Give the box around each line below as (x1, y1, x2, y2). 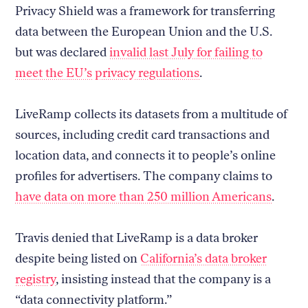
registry (15, 271, 56, 287)
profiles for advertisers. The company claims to (15, 168, 273, 184)
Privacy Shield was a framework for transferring (15, 3, 276, 19)
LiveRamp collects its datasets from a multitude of (15, 106, 288, 122)
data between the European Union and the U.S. (15, 23, 273, 39)
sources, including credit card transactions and (15, 126, 270, 142)
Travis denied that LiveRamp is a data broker (15, 230, 258, 245)
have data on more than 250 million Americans (15, 188, 272, 204)
